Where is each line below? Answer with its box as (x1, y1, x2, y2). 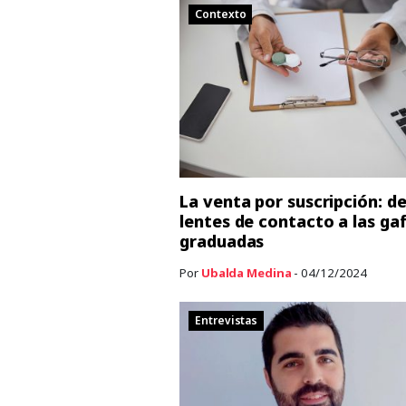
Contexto (195, 6, 246, 23)
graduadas (179, 229, 265, 252)
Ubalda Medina (200, 264, 292, 281)
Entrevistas (195, 313, 258, 329)
